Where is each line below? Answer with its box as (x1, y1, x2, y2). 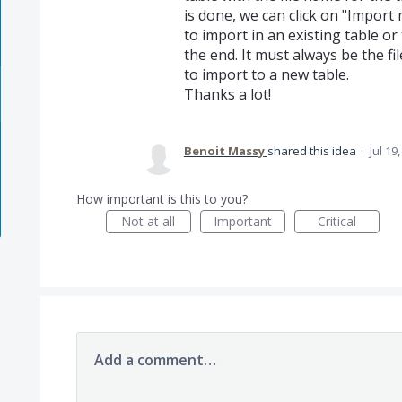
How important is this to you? (75, 190, 248, 207)
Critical (317, 213, 356, 230)
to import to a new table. (183, 65, 349, 84)
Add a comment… (93, 350, 216, 370)
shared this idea (267, 143, 359, 159)
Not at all (121, 213, 176, 230)
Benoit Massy (183, 143, 265, 159)
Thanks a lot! (183, 84, 271, 104)
